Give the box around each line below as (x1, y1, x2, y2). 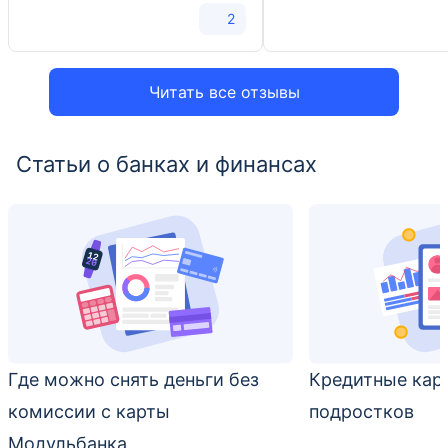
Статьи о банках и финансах (16, 151, 317, 177)
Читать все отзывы (148, 82, 300, 102)
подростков (309, 401, 414, 423)
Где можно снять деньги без (8, 369, 259, 391)
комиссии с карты (8, 401, 170, 423)
